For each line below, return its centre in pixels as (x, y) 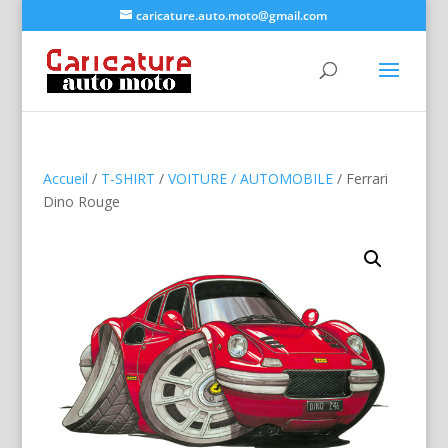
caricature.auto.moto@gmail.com (232, 15)
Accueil (65, 178)
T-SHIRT (127, 178)
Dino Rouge (81, 201)
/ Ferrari (360, 178)
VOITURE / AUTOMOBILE (250, 178)
